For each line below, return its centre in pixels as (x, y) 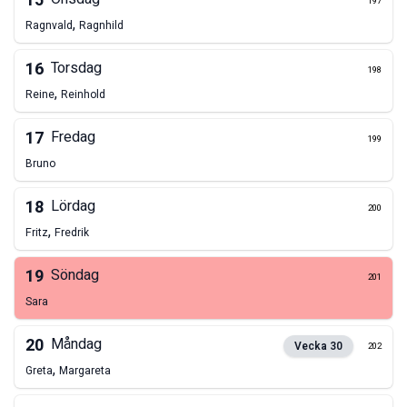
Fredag (73, 138)
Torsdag (76, 69)
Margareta (85, 371)
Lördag (73, 207)
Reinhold (83, 95)
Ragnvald (49, 26)
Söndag (75, 276)
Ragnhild (101, 26)
